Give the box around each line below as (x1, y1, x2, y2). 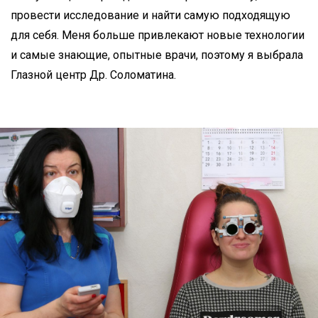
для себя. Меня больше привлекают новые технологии (11, 28, 305, 42)
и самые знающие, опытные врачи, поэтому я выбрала (11, 48, 303, 62)
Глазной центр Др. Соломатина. (11, 67, 176, 82)
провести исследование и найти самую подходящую (11, 8, 290, 22)
